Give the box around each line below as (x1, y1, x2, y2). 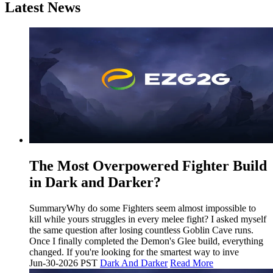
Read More (170, 258, 213, 269)
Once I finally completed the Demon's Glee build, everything (29, 236, 263, 247)
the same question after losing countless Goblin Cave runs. (29, 225, 253, 236)
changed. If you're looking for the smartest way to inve (29, 247, 239, 258)
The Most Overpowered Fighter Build (29, 158, 267, 174)
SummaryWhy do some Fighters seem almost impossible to (29, 203, 256, 214)
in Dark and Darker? (29, 174, 161, 191)
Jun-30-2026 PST (29, 258, 97, 269)
